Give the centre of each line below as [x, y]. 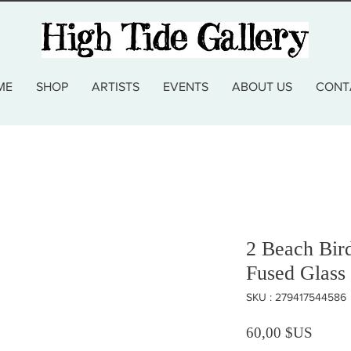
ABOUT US [262, 86]
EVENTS [185, 86]
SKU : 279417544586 [296, 297]
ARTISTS [115, 86]
